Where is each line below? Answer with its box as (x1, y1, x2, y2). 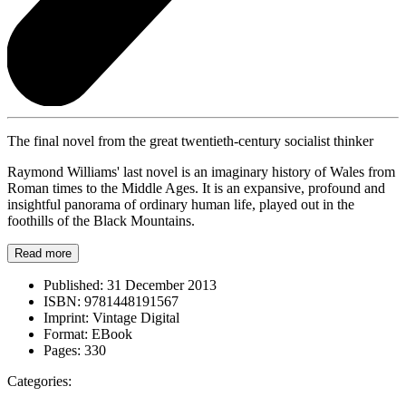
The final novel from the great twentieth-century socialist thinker (7, 132, 373, 149)
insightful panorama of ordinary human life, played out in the (7, 196, 354, 212)
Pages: (43, 342, 81, 358)
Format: (43, 325, 88, 342)
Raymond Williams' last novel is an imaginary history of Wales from (7, 163, 395, 179)
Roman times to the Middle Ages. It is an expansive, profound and (7, 179, 385, 196)
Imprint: (43, 309, 89, 325)
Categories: (7, 372, 72, 389)
